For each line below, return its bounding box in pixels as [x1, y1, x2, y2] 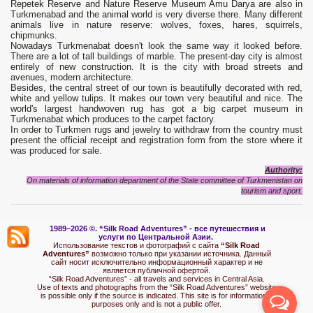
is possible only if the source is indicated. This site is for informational [41, 291, 272, 300]
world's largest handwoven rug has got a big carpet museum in [10, 103, 303, 115]
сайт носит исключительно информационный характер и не [50, 258, 263, 267]
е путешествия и [203, 224, 265, 233]
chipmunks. [10, 30, 57, 41]
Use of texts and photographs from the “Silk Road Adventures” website [37, 283, 276, 292]
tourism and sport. [241, 187, 303, 196]
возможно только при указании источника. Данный [91, 249, 271, 259]
